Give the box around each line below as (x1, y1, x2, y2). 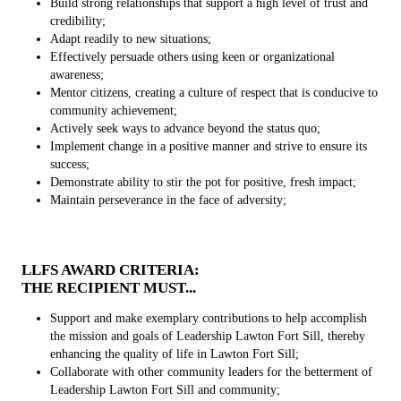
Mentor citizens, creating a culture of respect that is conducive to (50, 85, 378, 99)
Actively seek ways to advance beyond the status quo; (50, 121, 320, 135)
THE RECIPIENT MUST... (21, 278, 196, 296)
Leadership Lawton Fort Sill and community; (50, 382, 280, 397)
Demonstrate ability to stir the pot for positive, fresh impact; (50, 175, 356, 189)
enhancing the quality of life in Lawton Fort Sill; (50, 346, 299, 361)
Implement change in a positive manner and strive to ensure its (50, 139, 367, 153)
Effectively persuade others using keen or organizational (50, 49, 335, 64)
